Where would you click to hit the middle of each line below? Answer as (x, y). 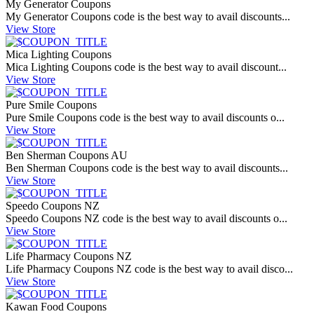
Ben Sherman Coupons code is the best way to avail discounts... (147, 168)
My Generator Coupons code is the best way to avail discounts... (148, 17)
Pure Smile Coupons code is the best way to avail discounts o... (145, 118)
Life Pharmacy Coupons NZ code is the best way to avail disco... (149, 269)
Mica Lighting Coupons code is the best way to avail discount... (146, 67)
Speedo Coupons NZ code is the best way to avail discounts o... (146, 219)
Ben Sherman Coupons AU (67, 156)
